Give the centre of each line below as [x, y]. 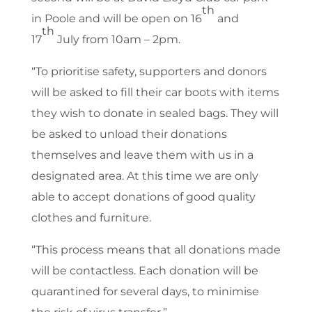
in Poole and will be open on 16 [116, 19]
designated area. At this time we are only [145, 176]
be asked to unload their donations [129, 134]
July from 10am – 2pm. [117, 40]
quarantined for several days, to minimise [145, 292]
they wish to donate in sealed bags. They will [155, 114]
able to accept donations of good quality [143, 197]
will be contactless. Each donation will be [145, 271]
